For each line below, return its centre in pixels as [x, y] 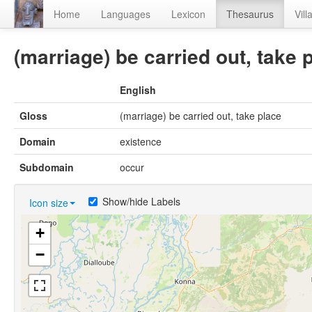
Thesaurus [250, 14]
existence [141, 142]
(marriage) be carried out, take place [201, 116]
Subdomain [47, 167]
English [138, 90]
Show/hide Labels [141, 202]
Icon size [49, 203]
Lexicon [188, 14]
